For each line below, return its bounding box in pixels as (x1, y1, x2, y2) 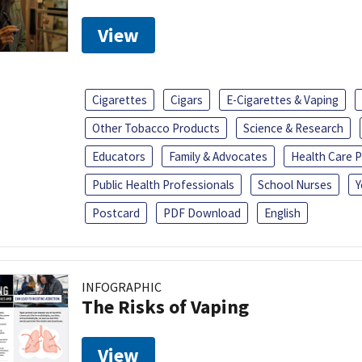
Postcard (92, 204, 140, 221)
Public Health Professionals (92, 176, 234, 192)
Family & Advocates (169, 148, 267, 164)
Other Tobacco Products (92, 120, 220, 136)
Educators (92, 148, 145, 164)
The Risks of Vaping (82, 293, 249, 319)
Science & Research (243, 120, 343, 136)
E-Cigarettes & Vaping (226, 91, 339, 107)
